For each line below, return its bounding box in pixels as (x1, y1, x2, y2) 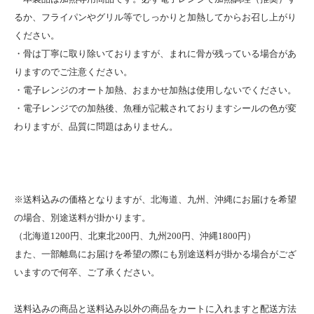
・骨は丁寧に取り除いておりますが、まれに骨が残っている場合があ (14, 48, 296, 59)
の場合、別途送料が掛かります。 (14, 212, 151, 223)
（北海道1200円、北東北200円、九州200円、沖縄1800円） (14, 230, 256, 241)
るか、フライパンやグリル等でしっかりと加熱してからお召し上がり (14, 11, 296, 22)
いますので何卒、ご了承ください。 (14, 266, 160, 278)
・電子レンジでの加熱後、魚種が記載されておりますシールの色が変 (14, 102, 296, 114)
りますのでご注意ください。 (14, 66, 132, 77)
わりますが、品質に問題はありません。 (14, 121, 178, 132)
